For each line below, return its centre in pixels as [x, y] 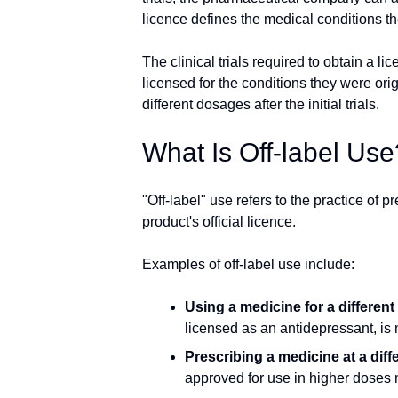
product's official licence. [219, 222]
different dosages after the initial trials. [261, 104]
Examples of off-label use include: [248, 264]
